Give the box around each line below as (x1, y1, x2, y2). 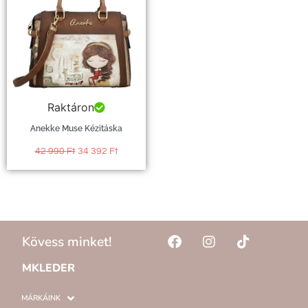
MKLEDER (22, 261, 75, 276)
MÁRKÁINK (21, 293, 60, 303)
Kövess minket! (22, 232, 112, 251)
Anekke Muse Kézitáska (30, 124, 122, 133)
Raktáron (47, 100, 94, 114)
